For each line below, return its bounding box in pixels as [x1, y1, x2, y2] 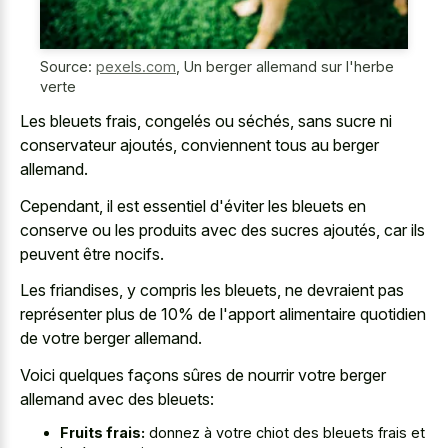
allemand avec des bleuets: [20, 388, 214, 409]
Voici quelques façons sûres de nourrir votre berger [20, 364, 386, 385]
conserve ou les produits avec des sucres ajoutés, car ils [20, 219, 425, 240]
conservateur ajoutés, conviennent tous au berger [20, 135, 379, 156]
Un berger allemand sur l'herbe [184, 57, 394, 75]
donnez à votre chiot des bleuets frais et [145, 424, 425, 442]
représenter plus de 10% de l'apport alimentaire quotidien [20, 304, 426, 325]
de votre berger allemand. [20, 328, 202, 349]
